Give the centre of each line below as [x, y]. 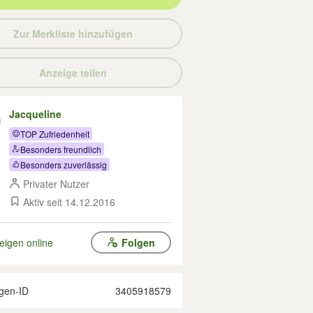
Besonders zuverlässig [64, 164]
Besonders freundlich [61, 149]
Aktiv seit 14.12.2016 [69, 202]
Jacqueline [35, 114]
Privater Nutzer [56, 184]
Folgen [138, 242]
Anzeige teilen [73, 73]
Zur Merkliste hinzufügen [73, 34]
